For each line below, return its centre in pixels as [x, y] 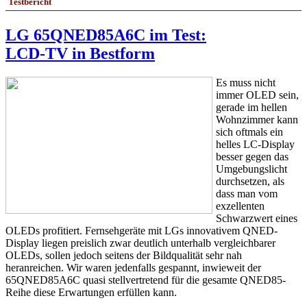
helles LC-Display [255, 145]
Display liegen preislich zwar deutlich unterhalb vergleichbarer [140, 243]
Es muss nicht [246, 83]
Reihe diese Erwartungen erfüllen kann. [91, 293]
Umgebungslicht [251, 169]
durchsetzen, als [250, 182]
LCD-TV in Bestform [80, 54]
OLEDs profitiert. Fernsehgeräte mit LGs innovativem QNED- [142, 231]
